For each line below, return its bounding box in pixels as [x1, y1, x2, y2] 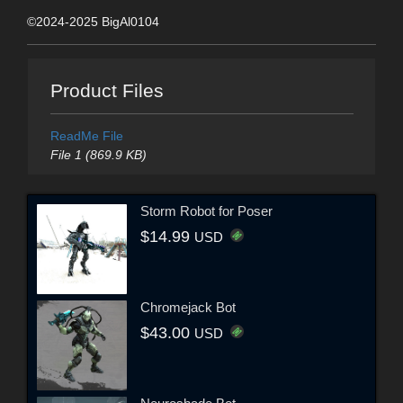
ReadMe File [49, 129, 123, 144]
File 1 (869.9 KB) [49, 148, 147, 163]
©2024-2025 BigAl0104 [27, 13, 159, 29]
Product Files [49, 80, 164, 102]
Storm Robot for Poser [140, 202, 273, 219]
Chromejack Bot [140, 299, 236, 315]
